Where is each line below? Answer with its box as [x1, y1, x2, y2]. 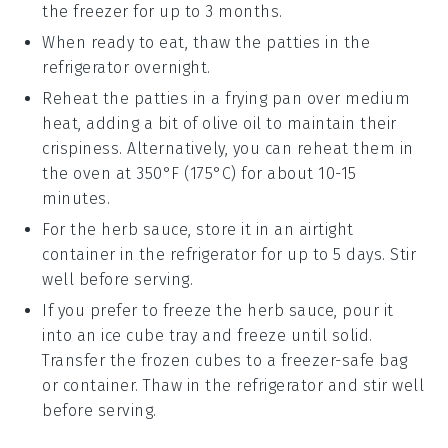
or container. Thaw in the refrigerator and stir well [42, 375, 425, 395]
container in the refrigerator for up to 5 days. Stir [42, 244, 417, 264]
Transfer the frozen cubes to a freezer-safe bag [42, 350, 408, 370]
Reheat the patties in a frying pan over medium [42, 88, 411, 108]
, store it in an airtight [188, 219, 354, 239]
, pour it [334, 300, 394, 320]
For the [42, 219, 102, 239]
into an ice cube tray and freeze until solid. [42, 325, 373, 345]
